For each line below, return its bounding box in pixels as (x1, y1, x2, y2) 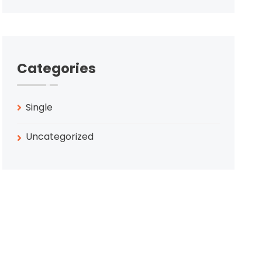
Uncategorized (26, 130, 94, 143)
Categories (17, 59, 96, 78)
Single (26, 101, 53, 114)
